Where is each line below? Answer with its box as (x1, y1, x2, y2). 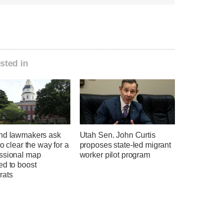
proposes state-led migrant (79, 140, 171, 149)
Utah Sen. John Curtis (79, 130, 156, 139)
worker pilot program (79, 150, 150, 159)
